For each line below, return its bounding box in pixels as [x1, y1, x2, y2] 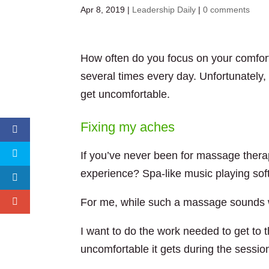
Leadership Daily [132, 5, 196, 14]
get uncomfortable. [80, 88, 171, 100]
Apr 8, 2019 [80, 5, 125, 14]
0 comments [203, 5, 250, 14]
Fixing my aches [80, 119, 175, 134]
